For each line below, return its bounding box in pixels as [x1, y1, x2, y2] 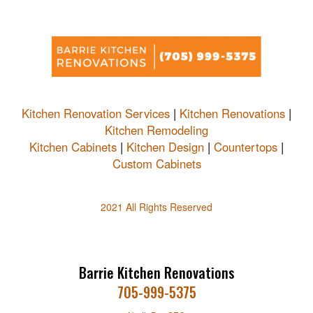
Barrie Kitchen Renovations [78, 262, 235, 283]
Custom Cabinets [112, 155, 201, 172]
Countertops [214, 138, 277, 155]
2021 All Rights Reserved [101, 200, 212, 214]
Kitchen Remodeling [105, 122, 208, 138]
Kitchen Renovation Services [22, 105, 170, 122]
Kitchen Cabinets [29, 138, 117, 155]
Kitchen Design [126, 138, 204, 155]
